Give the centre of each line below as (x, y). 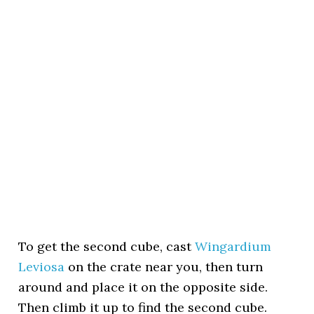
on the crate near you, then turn (164, 267)
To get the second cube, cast (107, 246)
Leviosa (42, 267)
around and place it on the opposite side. (143, 287)
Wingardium (233, 246)
